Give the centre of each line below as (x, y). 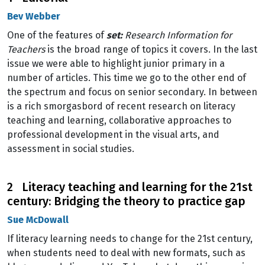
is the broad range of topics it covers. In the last (152, 49)
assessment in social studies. (71, 149)
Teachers (27, 49)
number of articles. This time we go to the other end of (127, 78)
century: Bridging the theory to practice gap (126, 201)
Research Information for (178, 35)
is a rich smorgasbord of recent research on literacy (121, 106)
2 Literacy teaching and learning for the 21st (130, 187)
